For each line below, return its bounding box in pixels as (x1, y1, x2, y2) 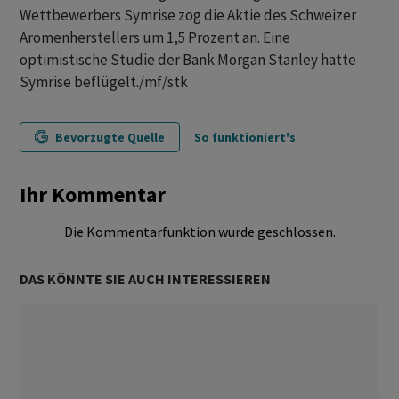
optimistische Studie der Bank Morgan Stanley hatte (20, 50, 356, 69)
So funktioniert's (194, 129, 296, 145)
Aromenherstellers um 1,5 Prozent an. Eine (20, 28, 290, 47)
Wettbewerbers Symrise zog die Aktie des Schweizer (20, 5, 356, 25)
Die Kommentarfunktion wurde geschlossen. (63, 223, 336, 240)
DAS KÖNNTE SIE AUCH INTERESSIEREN (20, 270, 271, 288)
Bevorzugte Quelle (55, 129, 165, 145)
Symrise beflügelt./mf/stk (20, 72, 188, 92)
